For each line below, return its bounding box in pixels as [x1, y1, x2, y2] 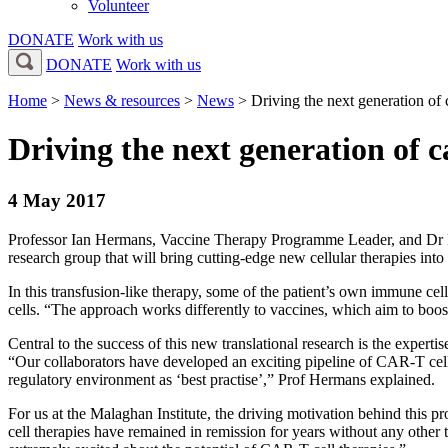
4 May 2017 [8, 189, 106, 211]
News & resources [64, 92, 180, 109]
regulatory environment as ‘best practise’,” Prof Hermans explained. [8, 370, 435, 388]
